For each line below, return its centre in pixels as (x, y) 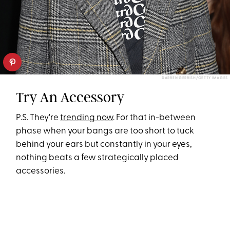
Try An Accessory (71, 98)
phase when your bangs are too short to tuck (105, 131)
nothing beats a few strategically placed (98, 158)
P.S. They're (38, 118)
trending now (87, 118)
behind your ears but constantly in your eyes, (104, 145)
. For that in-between (155, 118)
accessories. (41, 171)
